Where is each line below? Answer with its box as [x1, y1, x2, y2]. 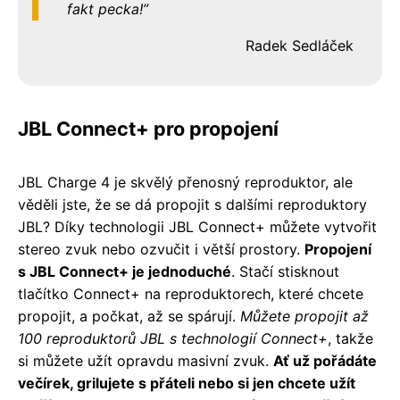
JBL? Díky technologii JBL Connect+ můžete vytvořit [18, 218, 377, 237]
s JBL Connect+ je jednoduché [18, 262, 231, 281]
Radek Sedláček [246, 37, 354, 55]
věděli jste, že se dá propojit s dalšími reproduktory [18, 196, 367, 214]
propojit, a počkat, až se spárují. [18, 307, 240, 326]
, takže [328, 329, 373, 348]
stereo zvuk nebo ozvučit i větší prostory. [18, 240, 304, 259]
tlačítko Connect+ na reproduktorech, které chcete [18, 285, 363, 304]
